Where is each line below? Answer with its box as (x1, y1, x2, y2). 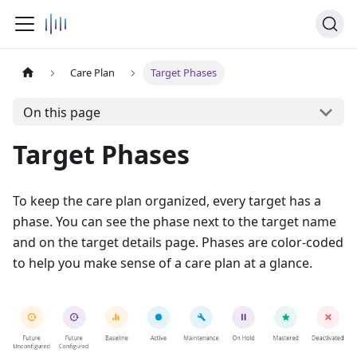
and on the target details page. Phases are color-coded (13, 233, 343, 251)
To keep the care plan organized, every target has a (13, 192, 321, 210)
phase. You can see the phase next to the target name (13, 213, 336, 230)
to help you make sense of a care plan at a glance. (13, 254, 312, 272)
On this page (22, 103, 100, 121)
